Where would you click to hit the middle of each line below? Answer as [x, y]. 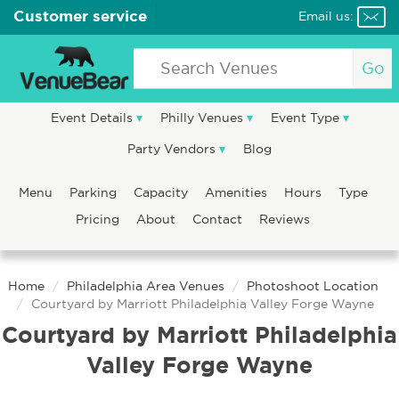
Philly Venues [203, 118]
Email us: [326, 16]
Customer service [80, 16]
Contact [219, 219]
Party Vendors [173, 149]
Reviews [285, 219]
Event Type [306, 118]
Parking [94, 192]
